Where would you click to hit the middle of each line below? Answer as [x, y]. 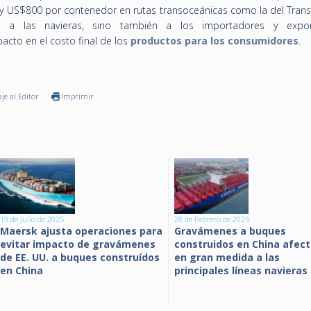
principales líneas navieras [241, 270]
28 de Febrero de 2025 [212, 219]
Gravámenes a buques [230, 231]
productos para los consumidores [215, 41]
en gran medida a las [227, 257]
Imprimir [77, 96]
